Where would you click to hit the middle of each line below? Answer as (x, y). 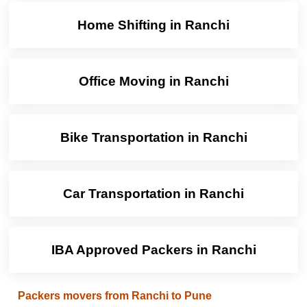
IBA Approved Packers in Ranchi (153, 250)
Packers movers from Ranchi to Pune (114, 296)
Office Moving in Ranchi (153, 82)
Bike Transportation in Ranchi (153, 138)
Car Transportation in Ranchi (153, 194)
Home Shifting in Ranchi (153, 25)
